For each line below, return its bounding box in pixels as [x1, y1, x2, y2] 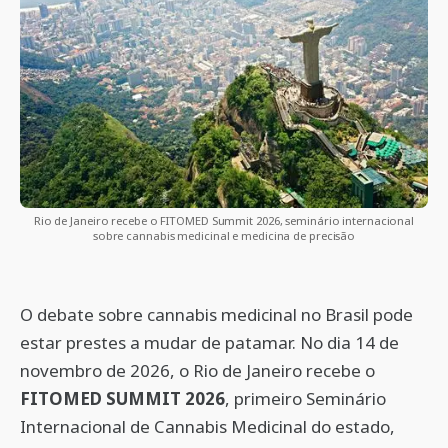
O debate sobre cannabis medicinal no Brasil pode [20, 303, 413, 326]
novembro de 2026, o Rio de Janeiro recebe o [20, 359, 375, 382]
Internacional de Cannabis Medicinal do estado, [20, 415, 395, 438]
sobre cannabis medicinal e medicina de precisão [92, 228, 356, 243]
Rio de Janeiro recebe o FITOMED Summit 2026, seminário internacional [33, 213, 415, 228]
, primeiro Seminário [225, 387, 386, 410]
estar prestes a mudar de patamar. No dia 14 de [20, 331, 399, 354]
